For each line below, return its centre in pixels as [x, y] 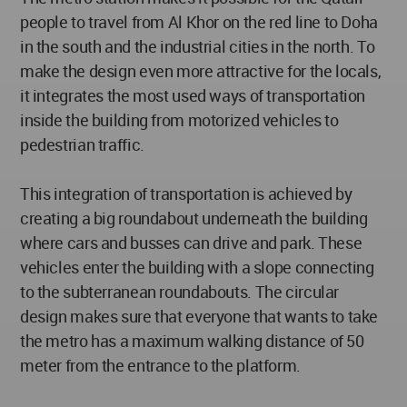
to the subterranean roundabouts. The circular [179, 291]
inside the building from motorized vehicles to [179, 119]
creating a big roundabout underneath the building [194, 218]
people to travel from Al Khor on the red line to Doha [199, 21]
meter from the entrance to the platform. [160, 365]
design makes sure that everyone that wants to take [199, 316]
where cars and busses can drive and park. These [191, 242]
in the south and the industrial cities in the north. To [198, 46]
